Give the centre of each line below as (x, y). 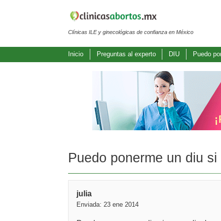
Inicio (76, 54)
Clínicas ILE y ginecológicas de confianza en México (131, 32)
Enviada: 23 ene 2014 (108, 205)
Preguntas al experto (126, 54)
